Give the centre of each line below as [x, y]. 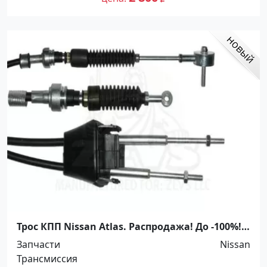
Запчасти [38, 245]
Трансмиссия [47, 259]
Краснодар [44, 238]
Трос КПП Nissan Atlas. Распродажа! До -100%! [129, 227]
